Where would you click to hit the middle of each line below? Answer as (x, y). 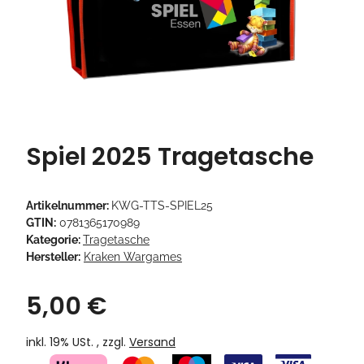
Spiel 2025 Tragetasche (170, 157)
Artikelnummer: (69, 206)
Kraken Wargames (133, 257)
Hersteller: (53, 257)
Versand (152, 342)
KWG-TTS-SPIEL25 (162, 206)
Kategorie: (54, 240)
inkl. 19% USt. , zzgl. (78, 342)
